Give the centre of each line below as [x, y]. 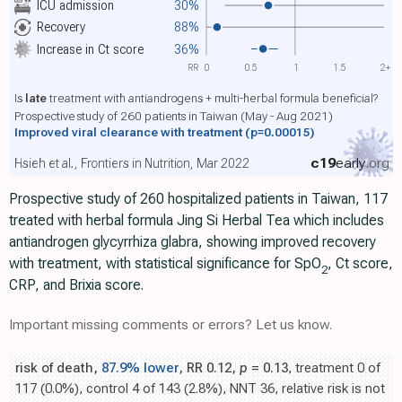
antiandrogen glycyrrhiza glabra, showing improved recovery [192, 242]
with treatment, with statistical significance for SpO [165, 264]
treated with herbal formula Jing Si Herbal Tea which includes [197, 221]
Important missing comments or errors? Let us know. [170, 325]
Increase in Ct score [91, 49]
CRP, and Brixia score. [76, 285]
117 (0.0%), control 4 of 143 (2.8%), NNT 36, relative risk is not [200, 389]
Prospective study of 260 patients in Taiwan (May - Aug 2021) [173, 115]
